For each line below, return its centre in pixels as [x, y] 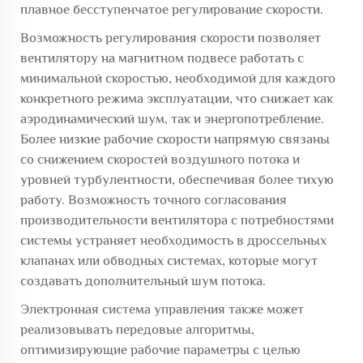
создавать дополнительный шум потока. [143, 280]
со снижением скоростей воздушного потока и [160, 159]
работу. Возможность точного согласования [154, 199]
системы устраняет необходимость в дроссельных [173, 240]
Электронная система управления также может [162, 309]
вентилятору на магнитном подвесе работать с [162, 58]
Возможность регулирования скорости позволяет [171, 37]
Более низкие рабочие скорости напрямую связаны [175, 139]
